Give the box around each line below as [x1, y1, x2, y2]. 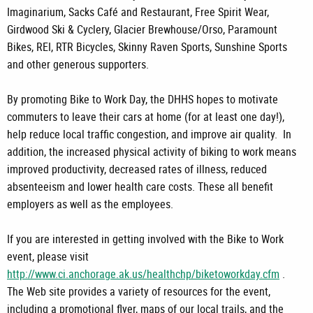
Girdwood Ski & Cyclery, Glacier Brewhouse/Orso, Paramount [7, 22, 277, 38]
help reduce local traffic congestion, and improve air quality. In [7, 126, 291, 143]
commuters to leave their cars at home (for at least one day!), [7, 109, 284, 125]
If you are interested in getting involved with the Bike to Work [7, 231, 284, 247]
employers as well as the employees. [7, 196, 173, 212]
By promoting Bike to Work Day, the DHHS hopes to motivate [7, 92, 278, 108]
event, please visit [7, 249, 89, 265]
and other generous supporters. [7, 57, 149, 73]
